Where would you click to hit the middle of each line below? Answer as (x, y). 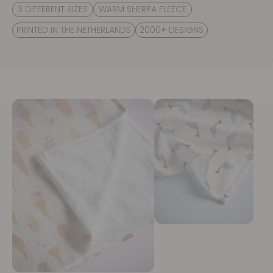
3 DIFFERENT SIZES (53, 9)
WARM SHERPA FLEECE (143, 9)
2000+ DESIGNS (172, 30)
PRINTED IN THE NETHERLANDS (74, 30)
